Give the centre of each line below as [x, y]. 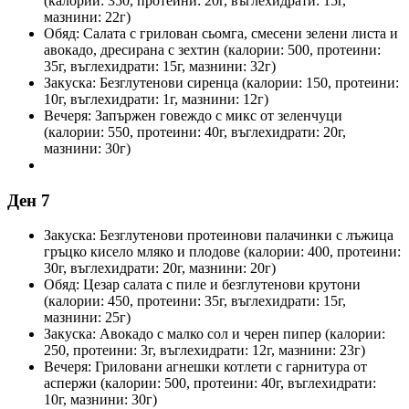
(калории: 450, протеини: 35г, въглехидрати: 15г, [195, 301]
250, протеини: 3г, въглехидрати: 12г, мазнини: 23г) [204, 351]
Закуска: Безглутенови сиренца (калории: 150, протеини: [221, 82]
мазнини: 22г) [87, 16]
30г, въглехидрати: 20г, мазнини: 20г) [160, 268]
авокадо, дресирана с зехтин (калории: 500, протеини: [212, 49]
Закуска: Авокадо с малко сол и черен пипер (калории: [215, 334]
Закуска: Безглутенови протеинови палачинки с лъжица [219, 236]
